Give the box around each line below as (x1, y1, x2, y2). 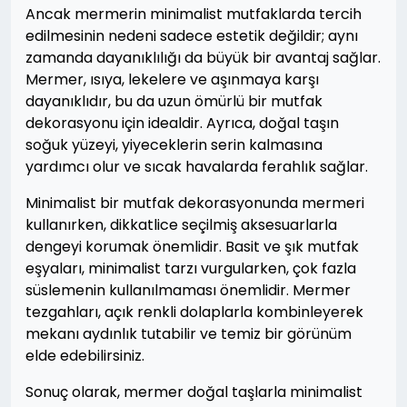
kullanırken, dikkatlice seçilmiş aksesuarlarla (25, 213, 337, 235)
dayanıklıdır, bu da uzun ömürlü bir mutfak (25, 90, 323, 112)
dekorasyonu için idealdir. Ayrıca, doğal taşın (25, 112, 339, 134)
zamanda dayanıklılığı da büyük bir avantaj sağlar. (25, 46, 381, 68)
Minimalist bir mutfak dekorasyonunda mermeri (25, 192, 364, 213)
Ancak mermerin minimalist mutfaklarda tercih (25, 3, 362, 25)
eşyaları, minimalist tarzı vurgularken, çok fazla (25, 257, 356, 279)
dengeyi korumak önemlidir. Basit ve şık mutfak (25, 235, 359, 257)
